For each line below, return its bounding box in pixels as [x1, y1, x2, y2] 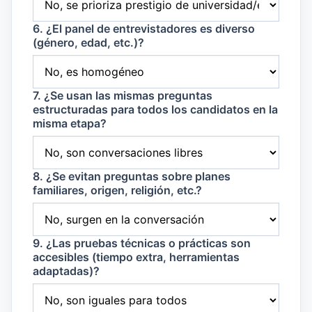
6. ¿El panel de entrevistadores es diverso [33, 22, 255, 36]
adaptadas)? [33, 264, 100, 279]
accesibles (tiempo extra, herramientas [33, 250, 240, 265]
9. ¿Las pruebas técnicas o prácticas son [33, 236, 251, 251]
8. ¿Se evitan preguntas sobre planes [33, 169, 231, 184]
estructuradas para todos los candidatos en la [33, 102, 278, 117]
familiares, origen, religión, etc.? [33, 183, 202, 198]
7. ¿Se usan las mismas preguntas [33, 88, 212, 103]
